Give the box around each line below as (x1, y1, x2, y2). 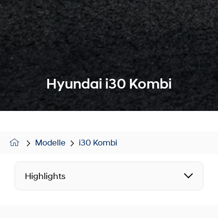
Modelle (35, 137, 66, 147)
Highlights (25, 171, 66, 182)
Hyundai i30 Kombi (46, 75, 172, 92)
